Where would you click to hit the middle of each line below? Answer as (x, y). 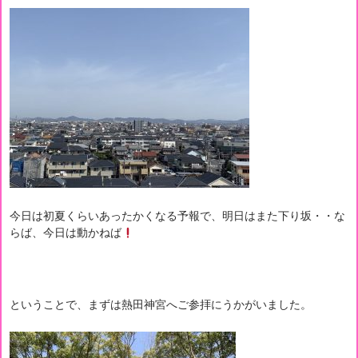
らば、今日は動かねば (66, 233)
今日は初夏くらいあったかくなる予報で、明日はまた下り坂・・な (177, 216)
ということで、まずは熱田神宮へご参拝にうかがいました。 (161, 304)
